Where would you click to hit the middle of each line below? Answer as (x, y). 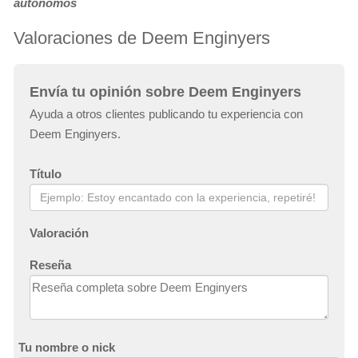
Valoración (59, 233)
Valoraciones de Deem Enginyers (142, 38)
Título (46, 174)
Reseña (50, 265)
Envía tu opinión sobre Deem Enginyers (165, 92)
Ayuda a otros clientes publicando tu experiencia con (166, 114)
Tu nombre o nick (67, 348)
